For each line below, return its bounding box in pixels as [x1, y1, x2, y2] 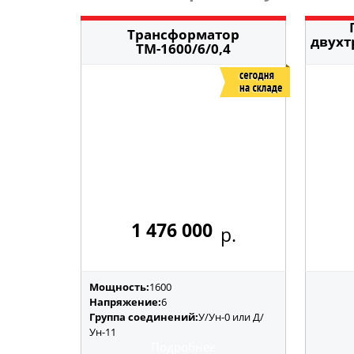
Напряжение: [89, 295, 161, 309]
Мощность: [89, 280, 149, 294]
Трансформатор [127, 25, 239, 43]
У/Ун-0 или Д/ [198, 310, 264, 324]
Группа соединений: [89, 310, 198, 324]
